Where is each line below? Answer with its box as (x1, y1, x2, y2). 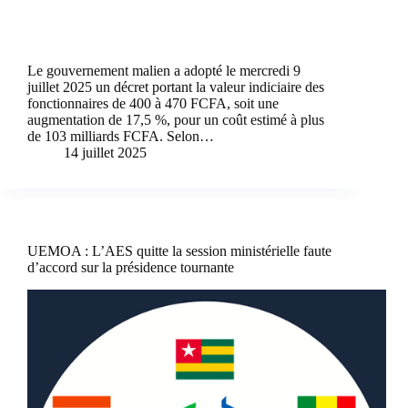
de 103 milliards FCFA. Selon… (27, 128, 214, 145)
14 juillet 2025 (64, 145, 147, 161)
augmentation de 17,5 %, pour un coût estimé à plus (27, 112, 324, 128)
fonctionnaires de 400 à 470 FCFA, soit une (27, 96, 279, 112)
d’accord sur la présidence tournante (27, 260, 234, 276)
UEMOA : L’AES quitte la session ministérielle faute (27, 243, 331, 260)
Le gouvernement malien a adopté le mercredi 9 (27, 63, 301, 79)
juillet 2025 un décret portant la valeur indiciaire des (27, 79, 324, 96)
